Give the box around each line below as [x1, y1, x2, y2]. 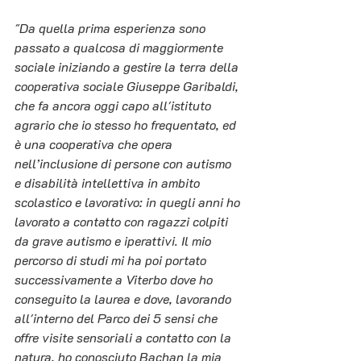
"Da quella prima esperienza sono [15, 19, 209, 37]
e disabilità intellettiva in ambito [15, 174, 203, 192]
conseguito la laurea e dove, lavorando [15, 290, 234, 308]
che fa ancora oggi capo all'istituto [15, 97, 214, 114]
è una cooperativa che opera [15, 135, 176, 153]
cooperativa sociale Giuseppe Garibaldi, [15, 77, 242, 95]
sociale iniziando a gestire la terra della [15, 58, 242, 76]
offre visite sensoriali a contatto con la [15, 329, 234, 346]
